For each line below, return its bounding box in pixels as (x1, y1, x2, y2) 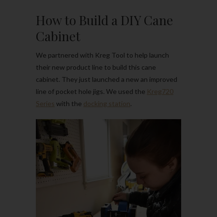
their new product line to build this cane (36, 62, 156, 71)
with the (55, 99, 83, 108)
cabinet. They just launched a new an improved (36, 75, 177, 83)
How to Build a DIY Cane (36, 11, 173, 29)
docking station (83, 99, 130, 108)
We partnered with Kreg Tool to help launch (36, 50, 169, 59)
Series (36, 99, 55, 108)
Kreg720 (147, 87, 173, 95)
